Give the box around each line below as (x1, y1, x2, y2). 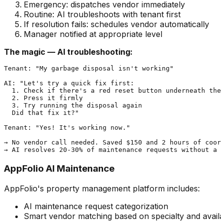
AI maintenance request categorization (24, 201, 168, 211)
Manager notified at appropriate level (24, 29, 162, 39)
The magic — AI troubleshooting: (4, 47, 133, 57)
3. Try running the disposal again (4, 102, 142, 110)
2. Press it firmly (4, 94, 83, 102)
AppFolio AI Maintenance (4, 162, 114, 174)
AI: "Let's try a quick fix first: (4, 79, 134, 87)
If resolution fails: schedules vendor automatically (24, 19, 209, 30)
